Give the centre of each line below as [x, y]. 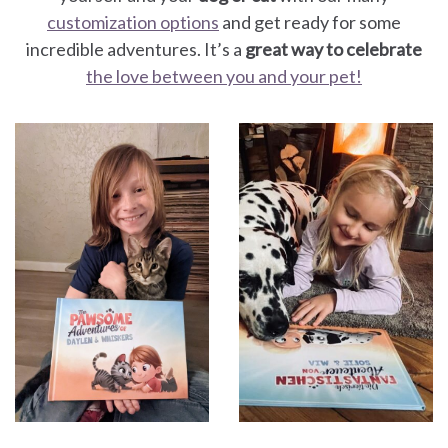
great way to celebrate [333, 49]
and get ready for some [310, 22]
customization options [133, 22]
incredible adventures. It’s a [135, 49]
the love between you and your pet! [224, 76]
